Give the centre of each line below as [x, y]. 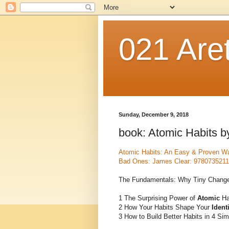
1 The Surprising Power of [158, 198]
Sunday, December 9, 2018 [154, 114]
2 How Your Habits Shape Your [165, 207]
